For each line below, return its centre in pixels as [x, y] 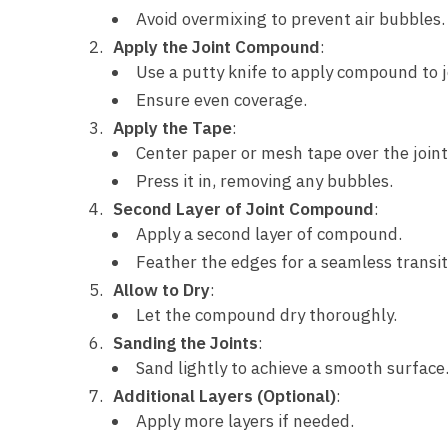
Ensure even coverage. [221, 100]
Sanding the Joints [185, 343]
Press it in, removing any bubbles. [264, 181]
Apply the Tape [172, 128]
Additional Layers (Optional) [224, 396]
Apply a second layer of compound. [269, 234]
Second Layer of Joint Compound [243, 209]
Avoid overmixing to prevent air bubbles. [290, 19]
